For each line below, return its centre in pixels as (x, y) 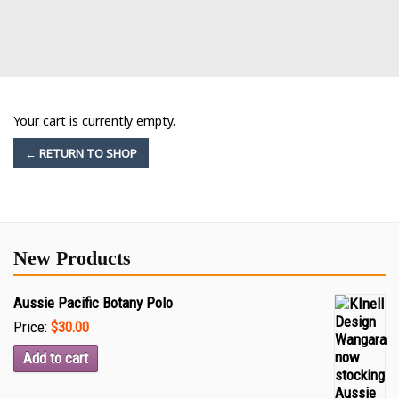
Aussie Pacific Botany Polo (93, 303)
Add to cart (56, 358)
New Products (72, 258)
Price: (32, 327)
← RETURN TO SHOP (81, 153)
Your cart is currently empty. (94, 121)
